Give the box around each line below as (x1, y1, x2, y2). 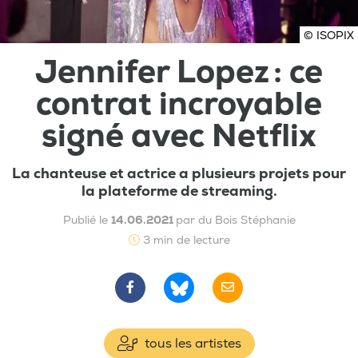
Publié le (62, 213, 111, 227)
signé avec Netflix (42, 116, 316, 156)
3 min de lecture (139, 233, 230, 247)
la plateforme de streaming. (81, 181, 277, 201)
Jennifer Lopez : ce (35, 52, 323, 92)
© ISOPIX (304, 28, 354, 42)
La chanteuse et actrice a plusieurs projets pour (12, 164, 346, 183)
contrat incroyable (36, 84, 322, 124)
